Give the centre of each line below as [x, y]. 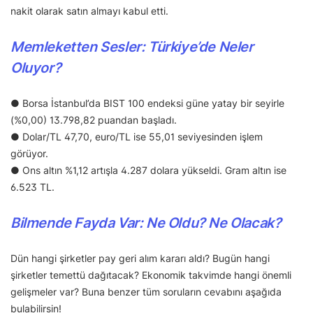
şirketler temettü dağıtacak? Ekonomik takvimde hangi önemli [151, 275]
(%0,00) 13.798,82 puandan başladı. [94, 120]
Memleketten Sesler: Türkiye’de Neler [132, 47]
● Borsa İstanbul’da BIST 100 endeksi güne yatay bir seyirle [147, 103]
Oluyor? [36, 68]
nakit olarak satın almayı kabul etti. [89, 11]
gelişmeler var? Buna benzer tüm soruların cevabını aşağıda [146, 292]
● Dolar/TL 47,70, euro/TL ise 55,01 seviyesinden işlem [137, 137]
